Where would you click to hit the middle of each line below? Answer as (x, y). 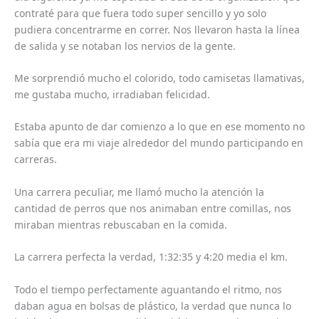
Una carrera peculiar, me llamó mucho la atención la (139, 192)
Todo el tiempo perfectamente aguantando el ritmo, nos (148, 289)
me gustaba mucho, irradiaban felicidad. (112, 94)
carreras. (36, 159)
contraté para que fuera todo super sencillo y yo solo (140, 13)
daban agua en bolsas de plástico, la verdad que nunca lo (153, 305)
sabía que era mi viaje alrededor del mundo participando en (159, 143)
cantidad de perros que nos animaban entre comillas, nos (153, 208)
